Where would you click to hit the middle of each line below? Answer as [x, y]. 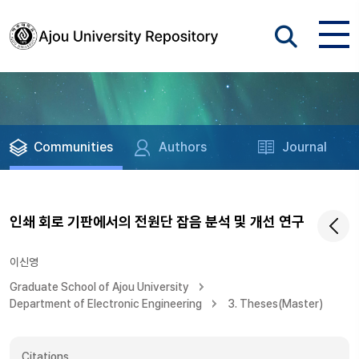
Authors [183, 147]
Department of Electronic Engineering [106, 304]
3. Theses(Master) [275, 304]
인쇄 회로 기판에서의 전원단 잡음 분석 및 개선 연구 [157, 222]
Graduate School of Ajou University [99, 287]
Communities [73, 147]
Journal [305, 147]
